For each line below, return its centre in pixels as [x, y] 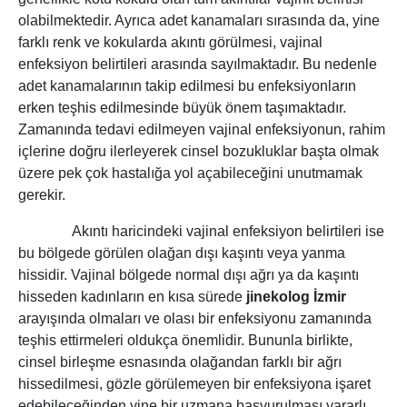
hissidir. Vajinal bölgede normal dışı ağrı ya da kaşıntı [189, 275]
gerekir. [42, 195]
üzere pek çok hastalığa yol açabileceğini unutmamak [190, 174]
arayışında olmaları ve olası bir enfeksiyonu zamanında [195, 319]
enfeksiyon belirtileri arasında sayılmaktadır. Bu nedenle [198, 65]
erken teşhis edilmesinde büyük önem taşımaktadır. [182, 108]
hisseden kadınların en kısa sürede [132, 297]
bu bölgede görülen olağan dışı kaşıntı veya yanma [182, 253]
